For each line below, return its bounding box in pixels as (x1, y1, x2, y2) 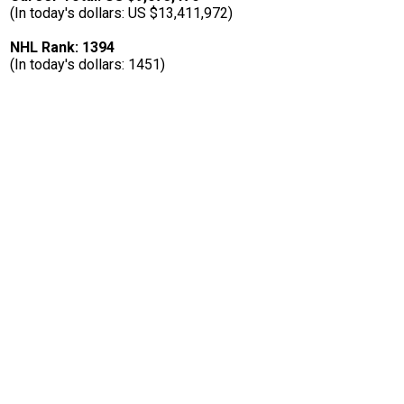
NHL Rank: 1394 (10, 39, 115, 57)
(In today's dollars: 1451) (10, 56, 165, 74)
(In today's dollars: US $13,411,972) (10, 5, 233, 23)
